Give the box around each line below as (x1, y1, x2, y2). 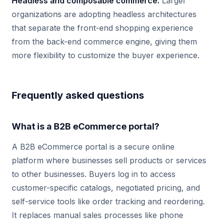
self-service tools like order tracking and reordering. (12, 197, 205, 206)
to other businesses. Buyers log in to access (12, 169, 175, 179)
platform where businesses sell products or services (12, 155, 206, 165)
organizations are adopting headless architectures (12, 9, 197, 19)
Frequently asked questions (12, 89, 144, 101)
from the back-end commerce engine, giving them (12, 37, 197, 46)
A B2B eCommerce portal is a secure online (12, 142, 175, 152)
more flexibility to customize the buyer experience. (12, 50, 199, 60)
